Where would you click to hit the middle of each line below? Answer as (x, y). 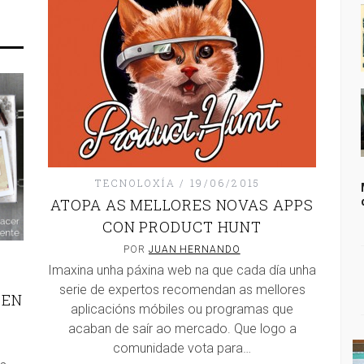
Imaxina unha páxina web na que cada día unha (182, 270)
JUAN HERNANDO (194, 249)
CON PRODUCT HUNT (182, 227)
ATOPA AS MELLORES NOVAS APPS (182, 205)
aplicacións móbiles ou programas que (182, 309)
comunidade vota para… (182, 348)
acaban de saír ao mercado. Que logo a (182, 329)
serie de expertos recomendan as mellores (182, 290)
